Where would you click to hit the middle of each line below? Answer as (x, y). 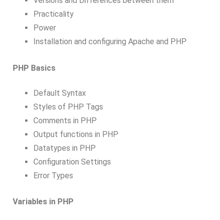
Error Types (53, 175)
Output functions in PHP (76, 134)
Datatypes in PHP (64, 148)
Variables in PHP (43, 202)
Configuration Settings (72, 162)
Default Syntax (59, 93)
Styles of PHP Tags (68, 107)
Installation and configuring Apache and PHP (110, 41)
